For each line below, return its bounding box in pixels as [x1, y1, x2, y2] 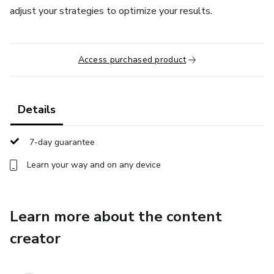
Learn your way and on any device [27, 159, 161, 171]
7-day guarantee [29, 136, 95, 148]
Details [18, 102, 56, 117]
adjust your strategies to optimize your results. [10, 4, 212, 18]
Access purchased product [78, 54, 187, 65]
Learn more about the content [10, 207, 222, 226]
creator [10, 229, 61, 248]
